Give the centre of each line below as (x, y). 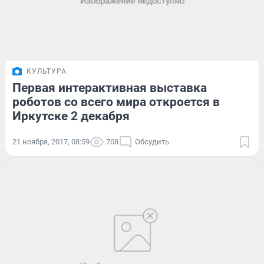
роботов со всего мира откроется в (116, 102)
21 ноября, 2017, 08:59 (51, 141)
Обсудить (152, 141)
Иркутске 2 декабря (71, 116)
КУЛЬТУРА (47, 71)
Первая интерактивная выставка (110, 88)
